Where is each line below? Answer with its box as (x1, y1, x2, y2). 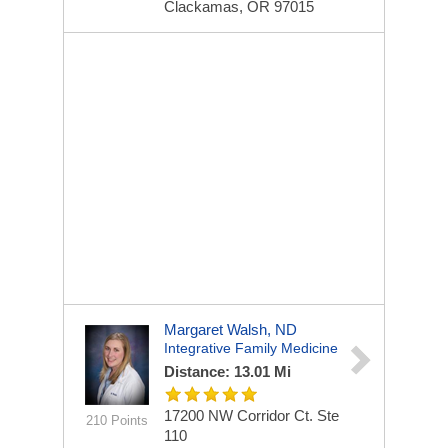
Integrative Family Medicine (164, 340, 338, 356)
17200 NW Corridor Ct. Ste (164, 407, 339, 424)
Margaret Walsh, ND (164, 321, 297, 338)
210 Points (85, 413, 148, 428)
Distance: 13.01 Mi (164, 363, 291, 380)
